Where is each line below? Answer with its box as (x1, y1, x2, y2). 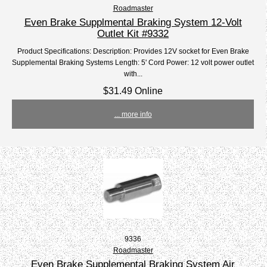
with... (123, 70, 142, 78)
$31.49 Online (103, 85, 163, 97)
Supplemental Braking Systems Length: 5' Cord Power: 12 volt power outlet (12, 58, 254, 67)
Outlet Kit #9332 (97, 27, 169, 40)
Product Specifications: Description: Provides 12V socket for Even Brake (17, 47, 249, 55)
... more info (114, 110, 152, 119)
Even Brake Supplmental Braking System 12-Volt (24, 16, 242, 29)
